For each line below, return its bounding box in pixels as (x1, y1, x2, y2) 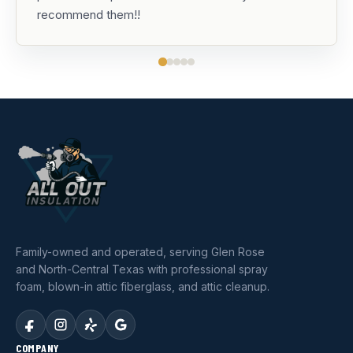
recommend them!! (37, 7, 140, 22)
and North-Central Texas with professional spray (16, 262, 268, 276)
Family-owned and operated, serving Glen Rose (16, 245, 265, 258)
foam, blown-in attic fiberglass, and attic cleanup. (16, 280, 269, 293)
